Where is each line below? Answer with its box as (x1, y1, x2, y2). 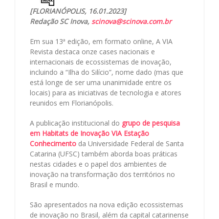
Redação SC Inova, (30, 17, 91, 26)
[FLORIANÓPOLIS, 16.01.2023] (30, 6, 126, 16)
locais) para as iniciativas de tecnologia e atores (30, 88, 181, 98)
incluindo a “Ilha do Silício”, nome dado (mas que (30, 67, 183, 77)
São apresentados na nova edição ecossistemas (30, 200, 183, 210)
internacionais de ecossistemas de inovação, (30, 57, 172, 67)
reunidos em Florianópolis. (30, 98, 113, 108)
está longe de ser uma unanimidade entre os (30, 78, 172, 88)
